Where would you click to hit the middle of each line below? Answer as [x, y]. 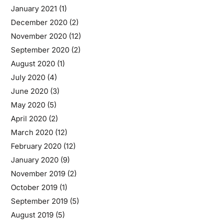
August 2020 [33, 63]
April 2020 [28, 118]
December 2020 [39, 22]
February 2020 [36, 146]
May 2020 [28, 105]
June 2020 [29, 91]
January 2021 [34, 8]
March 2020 [32, 132]
